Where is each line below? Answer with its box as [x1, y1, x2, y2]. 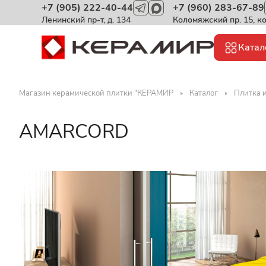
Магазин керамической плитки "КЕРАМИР [19, 88, 173, 99]
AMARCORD [19, 119, 129, 144]
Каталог [189, 88, 218, 99]
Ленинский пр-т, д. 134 [42, 14, 131, 26]
